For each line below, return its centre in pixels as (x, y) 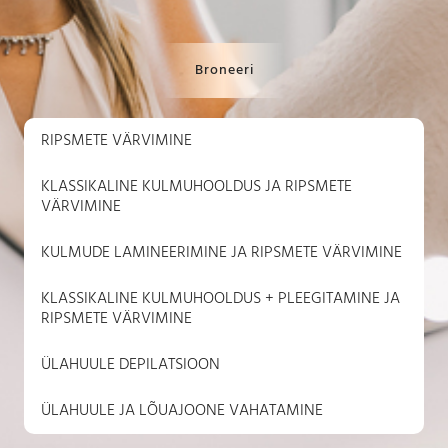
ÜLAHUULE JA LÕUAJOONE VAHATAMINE (181, 411)
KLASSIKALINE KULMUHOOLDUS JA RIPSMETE (196, 187)
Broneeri (224, 71)
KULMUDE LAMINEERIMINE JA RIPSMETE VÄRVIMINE (221, 253)
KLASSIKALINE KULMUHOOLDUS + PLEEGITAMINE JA (220, 299)
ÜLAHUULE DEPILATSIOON (130, 365)
